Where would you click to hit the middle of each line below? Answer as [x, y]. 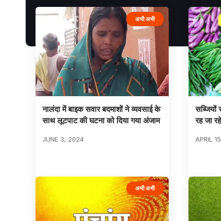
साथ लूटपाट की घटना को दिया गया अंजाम [101, 121]
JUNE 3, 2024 [63, 139]
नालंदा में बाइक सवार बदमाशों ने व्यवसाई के [101, 109]
